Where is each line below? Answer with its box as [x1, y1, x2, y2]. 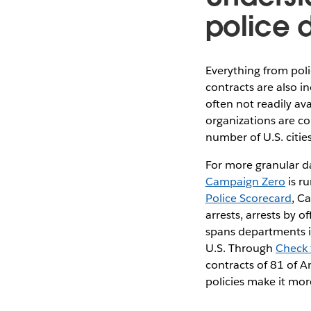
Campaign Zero [205, 174, 285, 189]
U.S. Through [205, 240, 276, 255]
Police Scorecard [205, 190, 292, 205]
